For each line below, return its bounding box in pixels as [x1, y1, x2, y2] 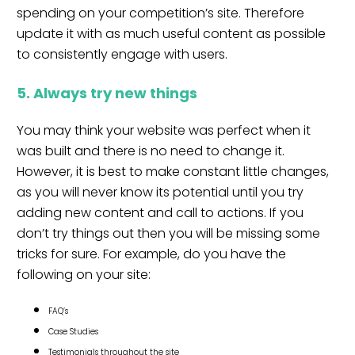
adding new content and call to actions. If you [17, 204, 303, 223]
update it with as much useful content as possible [17, 25, 326, 44]
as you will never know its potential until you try [17, 183, 303, 202]
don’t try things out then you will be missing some [17, 224, 320, 243]
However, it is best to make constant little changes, [17, 162, 329, 181]
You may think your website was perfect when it [17, 121, 311, 140]
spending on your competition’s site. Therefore [17, 4, 304, 23]
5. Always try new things [17, 82, 197, 103]
